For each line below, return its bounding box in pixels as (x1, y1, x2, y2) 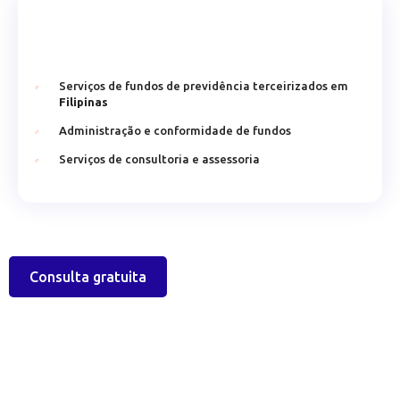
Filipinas (59, 96, 108, 108)
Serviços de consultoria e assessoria (59, 153, 260, 165)
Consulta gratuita (29, 269, 146, 285)
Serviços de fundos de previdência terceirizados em (59, 79, 348, 92)
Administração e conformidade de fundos (59, 124, 291, 137)
